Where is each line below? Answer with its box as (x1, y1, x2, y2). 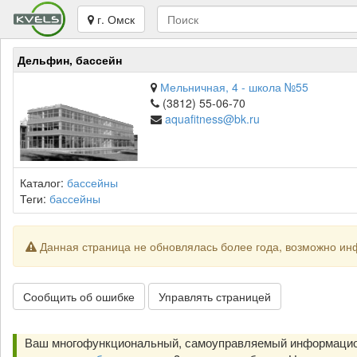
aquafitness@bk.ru (165, 111, 260, 127)
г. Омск (93, 11, 135, 27)
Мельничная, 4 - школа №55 (160, 79, 308, 95)
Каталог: (20, 175, 67, 190)
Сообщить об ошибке (23, 288, 135, 304)
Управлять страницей (159, 288, 271, 304)
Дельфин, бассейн (18, 52, 122, 68)
